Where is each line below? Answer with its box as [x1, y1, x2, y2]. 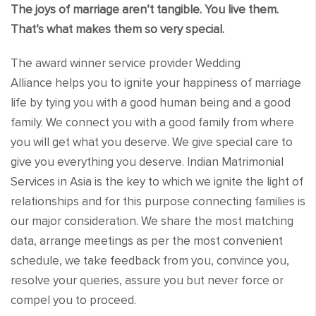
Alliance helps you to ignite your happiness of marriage [11, 75, 301, 90]
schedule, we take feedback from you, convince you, [11, 253, 289, 268]
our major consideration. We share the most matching [11, 213, 293, 229]
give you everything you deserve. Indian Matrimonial [11, 154, 284, 169]
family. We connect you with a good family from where [11, 114, 294, 130]
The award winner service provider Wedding [11, 55, 241, 71]
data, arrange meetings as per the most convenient [11, 233, 283, 248]
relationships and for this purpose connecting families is [11, 193, 305, 209]
